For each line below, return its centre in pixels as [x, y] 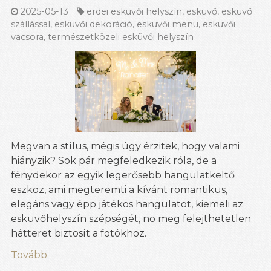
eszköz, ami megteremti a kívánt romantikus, [119, 189]
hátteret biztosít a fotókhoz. [79, 233]
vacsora [27, 37]
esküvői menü [168, 24]
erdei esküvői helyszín [135, 12]
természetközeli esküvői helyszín [121, 37]
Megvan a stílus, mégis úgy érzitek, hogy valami [125, 146]
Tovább [29, 255]
